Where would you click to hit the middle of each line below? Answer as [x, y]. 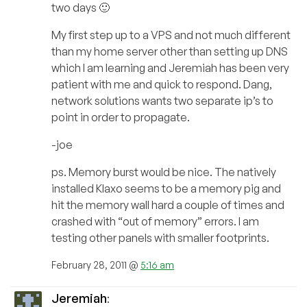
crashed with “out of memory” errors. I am [155, 222]
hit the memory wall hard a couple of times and [168, 205]
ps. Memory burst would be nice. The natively [164, 172]
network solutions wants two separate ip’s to [162, 101]
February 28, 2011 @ [96, 265]
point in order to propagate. [121, 118]
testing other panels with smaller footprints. [160, 238]
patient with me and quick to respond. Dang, [162, 85]
